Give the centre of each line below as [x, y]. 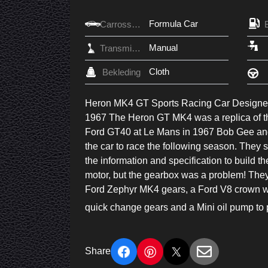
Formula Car [173, 24]
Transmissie [136, 48]
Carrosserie [136, 25]
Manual [163, 48]
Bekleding [121, 72]
